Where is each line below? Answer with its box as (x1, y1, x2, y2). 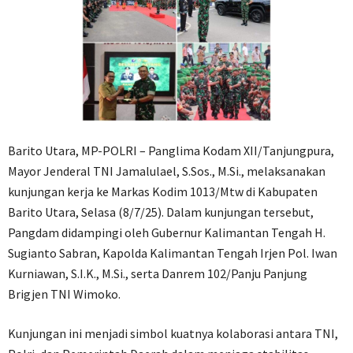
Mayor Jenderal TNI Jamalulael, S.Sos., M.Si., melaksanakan (8, 163, 325, 180)
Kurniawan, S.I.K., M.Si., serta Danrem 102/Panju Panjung (8, 266, 307, 282)
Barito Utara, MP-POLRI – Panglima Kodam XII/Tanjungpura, (8, 143, 334, 159)
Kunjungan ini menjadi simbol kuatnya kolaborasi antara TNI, (8, 325, 338, 342)
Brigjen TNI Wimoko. (8, 286, 121, 303)
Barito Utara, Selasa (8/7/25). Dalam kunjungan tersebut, (8, 204, 314, 221)
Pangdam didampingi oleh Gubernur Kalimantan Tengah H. (8, 225, 325, 241)
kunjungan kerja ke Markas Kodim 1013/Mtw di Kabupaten (8, 184, 318, 200)
